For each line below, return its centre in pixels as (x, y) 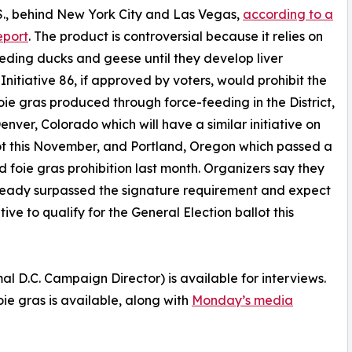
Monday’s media (242, 300)
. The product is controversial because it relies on (176, 36)
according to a (288, 14)
